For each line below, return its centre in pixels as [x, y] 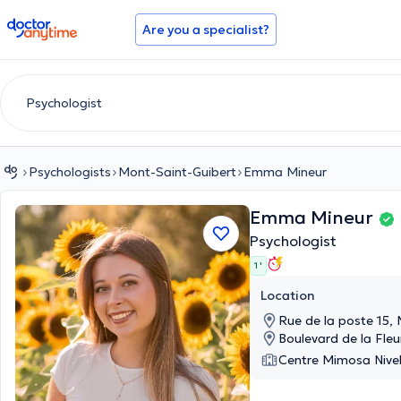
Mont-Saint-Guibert [177, 172]
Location [288, 295]
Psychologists [70, 172]
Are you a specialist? [206, 30]
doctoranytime [57, 25]
